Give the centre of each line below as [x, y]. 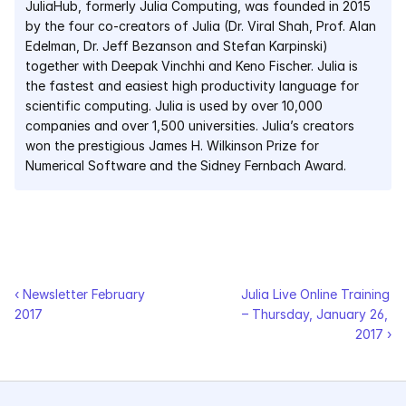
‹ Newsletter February [80, 294]
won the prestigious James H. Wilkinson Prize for [172, 145]
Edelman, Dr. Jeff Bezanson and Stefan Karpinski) [177, 46]
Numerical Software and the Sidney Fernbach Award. [186, 165]
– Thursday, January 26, [315, 314]
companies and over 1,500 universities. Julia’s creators [190, 126]
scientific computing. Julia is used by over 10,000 [174, 106]
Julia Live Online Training [315, 294]
